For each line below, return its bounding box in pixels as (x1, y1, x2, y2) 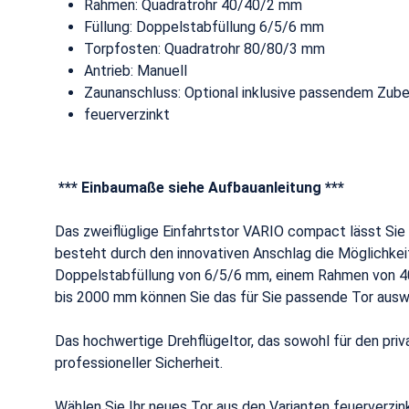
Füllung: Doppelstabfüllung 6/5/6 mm (84, 18, 328, 36)
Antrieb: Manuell (84, 62, 191, 79)
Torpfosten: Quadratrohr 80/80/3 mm (84, 40, 329, 58)
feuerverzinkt (84, 106, 173, 123)
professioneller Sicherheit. (55, 354, 223, 372)
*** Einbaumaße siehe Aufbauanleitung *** (55, 179, 344, 196)
